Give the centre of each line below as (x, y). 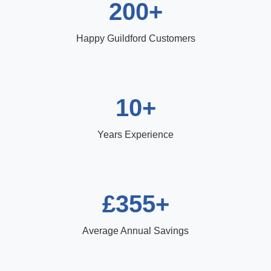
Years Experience (135, 134)
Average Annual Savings (135, 230)
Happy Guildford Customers (135, 38)
